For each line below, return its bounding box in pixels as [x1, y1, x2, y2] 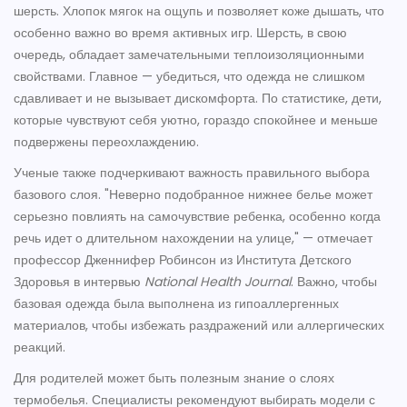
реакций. [14, 338, 65, 357]
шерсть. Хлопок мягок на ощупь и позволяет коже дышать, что [14, 2, 384, 21]
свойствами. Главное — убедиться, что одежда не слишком [14, 67, 365, 86]
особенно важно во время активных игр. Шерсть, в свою [14, 24, 347, 43]
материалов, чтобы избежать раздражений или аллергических [14, 316, 384, 335]
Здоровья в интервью [14, 273, 144, 292]
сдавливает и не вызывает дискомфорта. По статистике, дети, [14, 89, 382, 108]
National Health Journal [144, 273, 291, 292]
